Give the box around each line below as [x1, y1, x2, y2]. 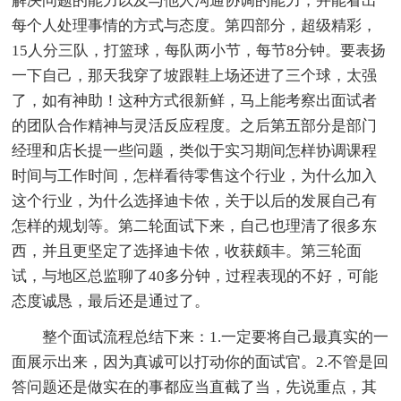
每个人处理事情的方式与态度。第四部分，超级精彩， [12, 16, 378, 34]
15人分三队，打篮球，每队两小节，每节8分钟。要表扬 [12, 41, 387, 59]
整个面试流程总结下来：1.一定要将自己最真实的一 [42, 328, 389, 346]
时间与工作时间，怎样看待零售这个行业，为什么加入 [12, 166, 378, 184]
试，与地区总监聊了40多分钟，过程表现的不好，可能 [12, 267, 379, 285]
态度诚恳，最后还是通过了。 [12, 292, 210, 310]
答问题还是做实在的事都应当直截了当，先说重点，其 [12, 378, 378, 396]
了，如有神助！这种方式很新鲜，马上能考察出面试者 [12, 91, 378, 109]
